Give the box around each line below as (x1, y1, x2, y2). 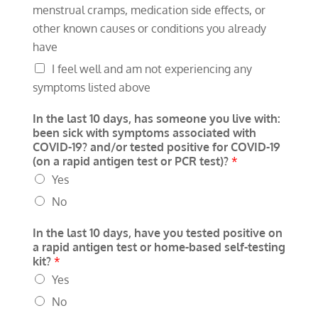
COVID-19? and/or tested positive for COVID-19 (32, 139, 280, 154)
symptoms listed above (32, 79, 150, 94)
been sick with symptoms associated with (32, 125, 256, 140)
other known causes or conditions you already (32, 21, 266, 35)
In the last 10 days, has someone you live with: (32, 111, 280, 126)
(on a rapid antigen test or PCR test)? (32, 153, 231, 168)
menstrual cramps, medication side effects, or (32, 2, 265, 17)
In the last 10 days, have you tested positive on (32, 225, 283, 240)
